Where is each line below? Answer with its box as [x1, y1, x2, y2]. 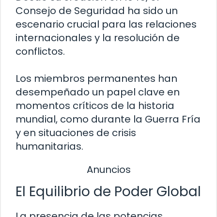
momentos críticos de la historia [15, 98, 174, 112]
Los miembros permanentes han [15, 71, 177, 85]
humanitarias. [15, 139, 83, 153]
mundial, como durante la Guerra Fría [15, 112, 201, 126]
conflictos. [15, 44, 65, 58]
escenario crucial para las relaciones [15, 17, 197, 31]
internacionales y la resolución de [15, 31, 180, 45]
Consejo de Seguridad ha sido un [15, 3, 178, 17]
